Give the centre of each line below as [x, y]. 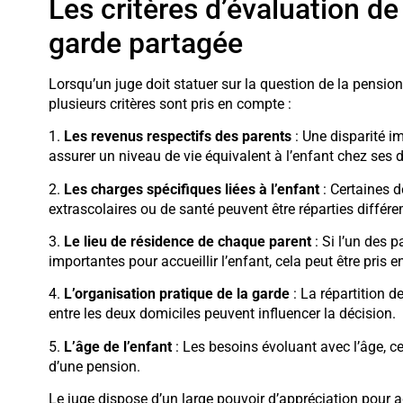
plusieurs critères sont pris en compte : [170, 103]
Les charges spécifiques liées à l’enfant [191, 189]
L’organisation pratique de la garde [176, 294]
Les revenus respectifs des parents [177, 137]
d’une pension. [94, 366]
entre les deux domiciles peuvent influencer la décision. [222, 314]
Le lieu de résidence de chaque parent [187, 241]
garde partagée [145, 43]
